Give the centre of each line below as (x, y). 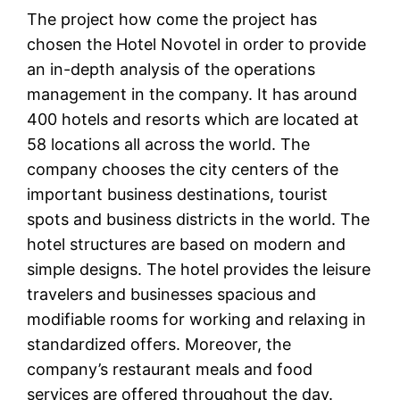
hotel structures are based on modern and (187, 245)
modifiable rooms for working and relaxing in (197, 320)
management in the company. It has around (192, 95)
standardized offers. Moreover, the (159, 345)
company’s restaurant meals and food (170, 370)
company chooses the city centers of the (183, 170)
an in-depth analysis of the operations (171, 70)
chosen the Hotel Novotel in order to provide (197, 45)
